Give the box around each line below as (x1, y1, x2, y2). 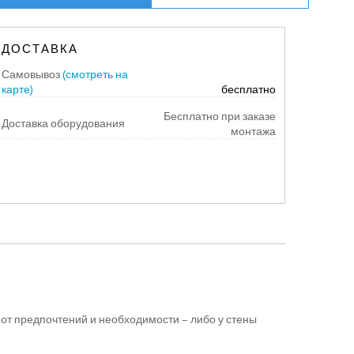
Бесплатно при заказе (160, 107, 276, 126)
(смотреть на (62, 65, 128, 84)
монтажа (230, 122, 276, 141)
